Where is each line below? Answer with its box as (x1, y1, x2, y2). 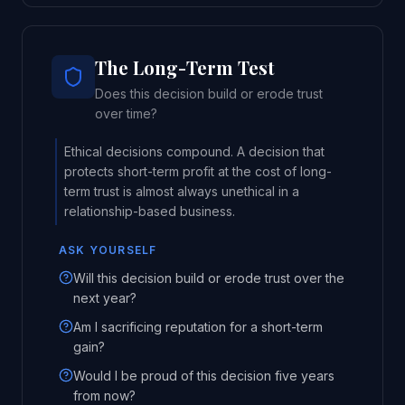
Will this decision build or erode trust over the (73, 270, 344, 286)
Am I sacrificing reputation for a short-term (73, 319, 323, 334)
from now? (73, 388, 136, 403)
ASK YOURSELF (59, 243, 157, 257)
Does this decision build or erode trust (95, 86, 323, 101)
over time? (95, 106, 157, 121)
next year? (73, 290, 137, 306)
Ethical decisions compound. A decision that (64, 144, 325, 159)
